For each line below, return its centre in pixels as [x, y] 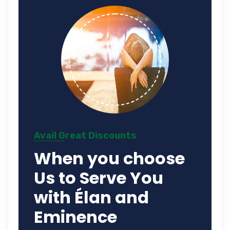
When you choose [109, 158]
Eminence [75, 217]
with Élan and [91, 197]
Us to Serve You [99, 178]
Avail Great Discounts [85, 135]
